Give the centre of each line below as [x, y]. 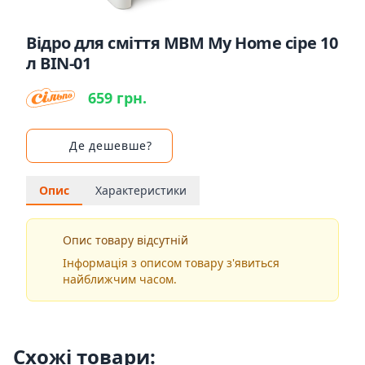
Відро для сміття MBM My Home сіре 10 [182, 43]
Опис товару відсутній [125, 240]
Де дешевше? [111, 145]
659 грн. [117, 98]
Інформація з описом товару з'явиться [171, 263]
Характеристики [141, 190]
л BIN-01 [58, 63]
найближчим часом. [119, 279]
